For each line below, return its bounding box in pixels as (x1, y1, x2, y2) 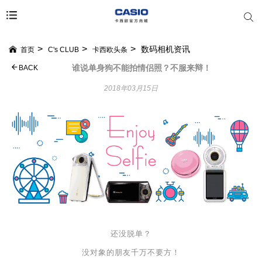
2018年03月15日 (104, 84, 158, 92)
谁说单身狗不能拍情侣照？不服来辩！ (71, 61, 211, 73)
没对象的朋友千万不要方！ (82, 247, 180, 257)
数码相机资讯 (140, 44, 190, 54)
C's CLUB (47, 46, 79, 54)
